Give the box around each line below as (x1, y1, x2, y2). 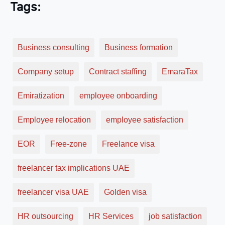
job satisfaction (149, 211, 202, 220)
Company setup (18, 67, 74, 76)
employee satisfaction (106, 115, 183, 124)
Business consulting (18, 43, 89, 52)
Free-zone (50, 139, 87, 148)
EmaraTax (162, 67, 198, 76)
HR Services (88, 211, 134, 220)
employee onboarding (79, 91, 157, 100)
